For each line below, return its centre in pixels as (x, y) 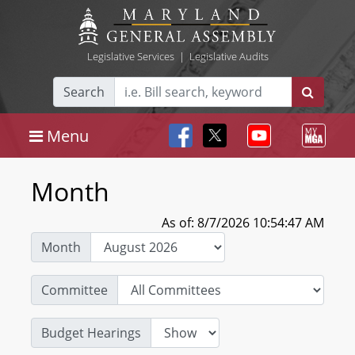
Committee (74, 290)
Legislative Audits (229, 56)
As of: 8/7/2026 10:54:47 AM (243, 223)
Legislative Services (130, 56)
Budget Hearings (91, 333)
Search (84, 92)
